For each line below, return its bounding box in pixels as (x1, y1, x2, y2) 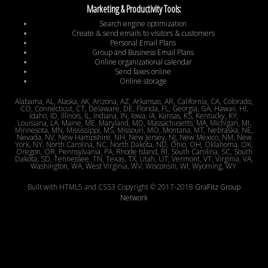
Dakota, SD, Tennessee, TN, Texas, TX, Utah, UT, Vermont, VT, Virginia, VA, (15, 154, 253, 165)
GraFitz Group (195, 182, 240, 193)
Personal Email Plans (110, 38, 176, 48)
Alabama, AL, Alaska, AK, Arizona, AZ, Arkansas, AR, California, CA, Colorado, (15, 96, 253, 107)
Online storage (119, 76, 167, 87)
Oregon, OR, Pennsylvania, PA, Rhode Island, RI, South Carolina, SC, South (16, 147, 252, 157)
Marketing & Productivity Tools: (87, 2, 181, 16)
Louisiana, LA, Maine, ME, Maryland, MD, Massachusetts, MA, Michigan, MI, (17, 118, 251, 129)
